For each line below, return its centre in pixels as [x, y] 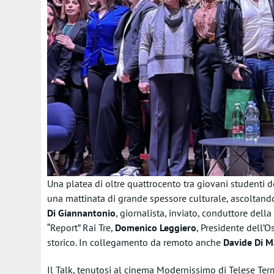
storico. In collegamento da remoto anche [135, 242]
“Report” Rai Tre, [81, 228]
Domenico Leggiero [155, 228]
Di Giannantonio [81, 213]
